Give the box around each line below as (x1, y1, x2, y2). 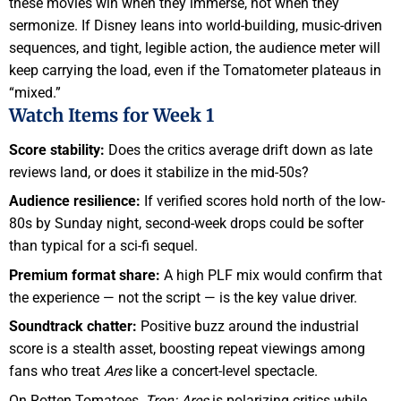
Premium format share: (9, 266, 160, 284)
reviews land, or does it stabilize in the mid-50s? (9, 163, 309, 181)
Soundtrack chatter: (9, 318, 137, 336)
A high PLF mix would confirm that (160, 266, 382, 284)
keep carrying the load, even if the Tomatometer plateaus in (9, 62, 381, 80)
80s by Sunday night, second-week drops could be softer (9, 215, 363, 233)
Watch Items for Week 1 (9, 104, 214, 127)
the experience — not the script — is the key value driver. (9, 288, 357, 306)
